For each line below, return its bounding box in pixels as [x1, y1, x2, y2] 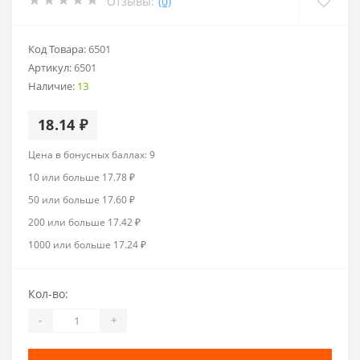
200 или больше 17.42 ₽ [28, 215, 141, 229]
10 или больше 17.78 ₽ [28, 170, 135, 184]
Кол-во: [28, 285, 68, 301]
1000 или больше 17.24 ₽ [28, 237, 146, 252]
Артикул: [28, 59, 74, 75]
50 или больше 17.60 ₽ [28, 192, 135, 207]
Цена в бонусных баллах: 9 [28, 147, 155, 162]
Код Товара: [28, 41, 88, 56]
